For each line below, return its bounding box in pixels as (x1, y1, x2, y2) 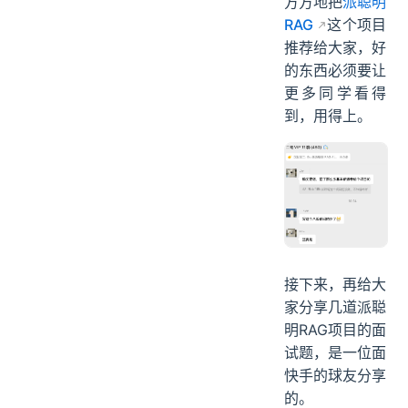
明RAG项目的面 (284, 320, 386, 339)
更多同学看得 (284, 84, 386, 103)
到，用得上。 (284, 107, 372, 126)
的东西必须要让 (284, 61, 386, 80)
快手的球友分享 (284, 365, 386, 384)
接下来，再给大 (284, 274, 386, 293)
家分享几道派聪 (284, 297, 386, 316)
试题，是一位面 (284, 342, 386, 362)
